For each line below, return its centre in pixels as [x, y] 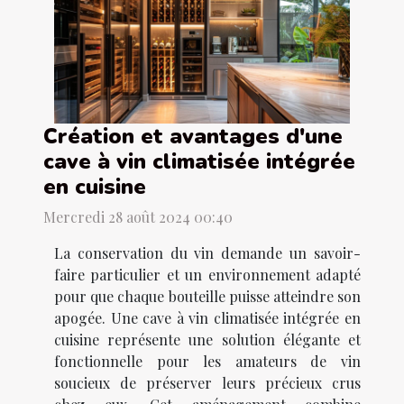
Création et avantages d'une [193, 136]
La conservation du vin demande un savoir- [207, 252]
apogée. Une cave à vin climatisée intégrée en [207, 317]
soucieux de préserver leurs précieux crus [207, 382]
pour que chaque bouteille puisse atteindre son [207, 296]
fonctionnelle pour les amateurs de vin [207, 361]
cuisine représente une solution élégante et [207, 339]
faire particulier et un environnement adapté [207, 274]
